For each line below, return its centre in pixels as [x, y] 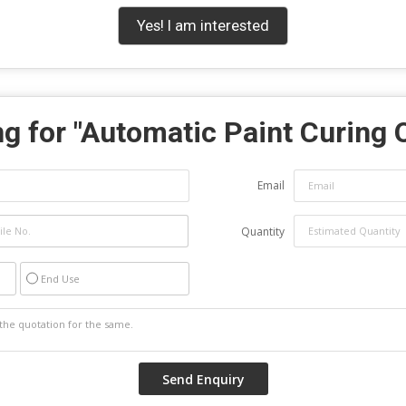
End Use [60, 278]
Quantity [263, 231]
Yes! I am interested [203, 25]
